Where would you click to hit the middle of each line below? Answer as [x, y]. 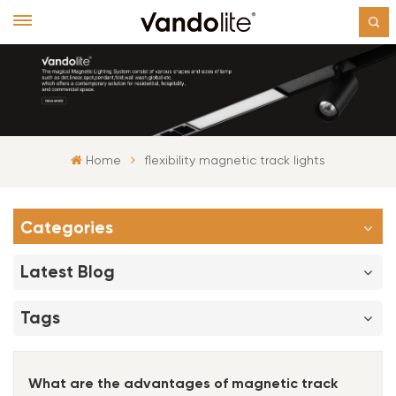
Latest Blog [68, 271]
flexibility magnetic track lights [235, 160]
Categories [67, 227]
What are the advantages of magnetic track [183, 383]
